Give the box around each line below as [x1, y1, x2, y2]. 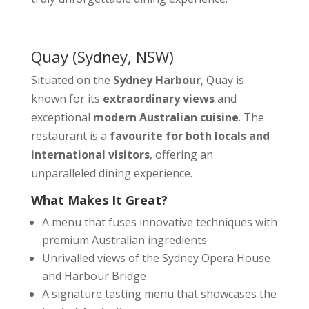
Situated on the [30, 72, 113, 88]
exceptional [30, 110, 93, 125]
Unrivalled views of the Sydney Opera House [41, 250, 270, 266]
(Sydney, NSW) [68, 46, 174, 67]
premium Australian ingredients [41, 232, 207, 248]
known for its [30, 91, 103, 106]
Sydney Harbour [112, 72, 201, 88]
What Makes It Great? [30, 192, 168, 208]
